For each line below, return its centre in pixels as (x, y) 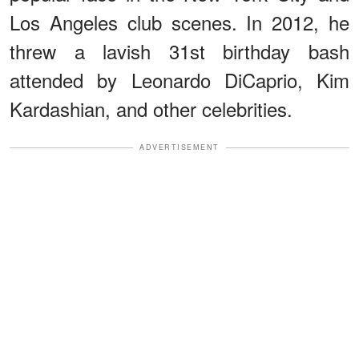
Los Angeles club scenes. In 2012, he (179, 22)
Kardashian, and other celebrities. (151, 109)
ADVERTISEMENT (179, 147)
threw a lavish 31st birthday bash (179, 51)
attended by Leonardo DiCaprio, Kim (179, 80)
